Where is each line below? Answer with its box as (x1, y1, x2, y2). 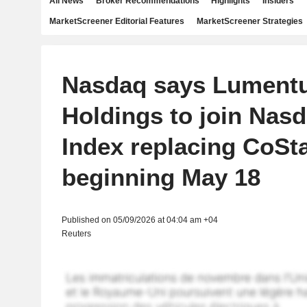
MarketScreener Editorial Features (49, 16, 184, 26)
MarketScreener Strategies (196, 16, 303, 26)
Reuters (61, 229, 91, 238)
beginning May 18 (61, 164, 260, 191)
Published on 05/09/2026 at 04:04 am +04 (61, 215, 218, 225)
